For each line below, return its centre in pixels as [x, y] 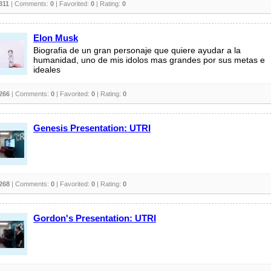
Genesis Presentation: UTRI [92, 128]
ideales [47, 70]
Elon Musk [56, 38]
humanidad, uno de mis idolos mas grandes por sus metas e [149, 60]
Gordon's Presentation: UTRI [95, 218]
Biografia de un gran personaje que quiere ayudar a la [137, 51]
